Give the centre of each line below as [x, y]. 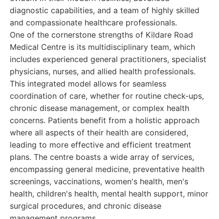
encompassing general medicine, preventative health [107, 169]
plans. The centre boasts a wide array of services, [102, 157]
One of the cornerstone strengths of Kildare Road [101, 35]
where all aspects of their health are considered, [99, 132]
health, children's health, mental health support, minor [109, 194]
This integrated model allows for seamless [88, 84]
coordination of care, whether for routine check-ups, [107, 96]
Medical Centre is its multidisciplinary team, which [102, 47]
